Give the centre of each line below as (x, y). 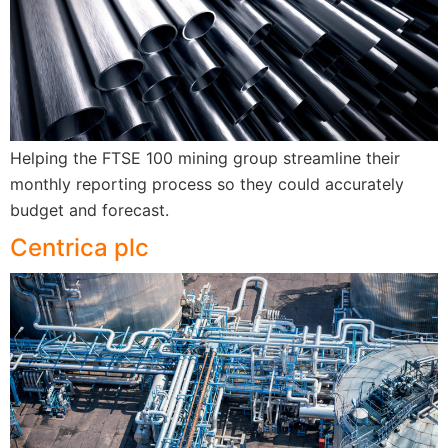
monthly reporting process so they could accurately (207, 184)
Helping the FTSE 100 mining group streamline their (205, 158)
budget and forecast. (89, 210)
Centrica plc (79, 248)
